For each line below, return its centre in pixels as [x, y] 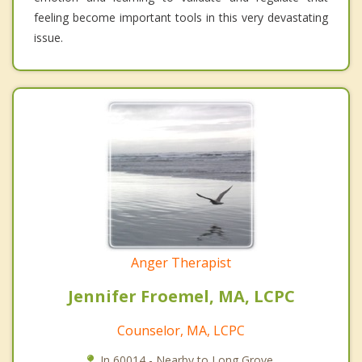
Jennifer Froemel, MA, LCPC [181, 296]
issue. [48, 37]
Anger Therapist [181, 262]
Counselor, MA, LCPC [181, 330]
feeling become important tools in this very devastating [181, 17]
